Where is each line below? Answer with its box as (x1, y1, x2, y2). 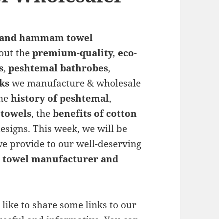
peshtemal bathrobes (8, 61, 109, 74)
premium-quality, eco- (32, 46, 137, 59)
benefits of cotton (53, 107, 137, 120)
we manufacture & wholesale (9, 76, 141, 89)
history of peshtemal (11, 91, 109, 105)
